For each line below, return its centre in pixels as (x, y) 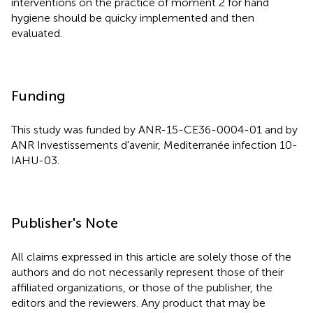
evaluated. (37, 33)
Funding (38, 95)
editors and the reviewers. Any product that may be (138, 303)
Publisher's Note (65, 223)
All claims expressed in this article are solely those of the (151, 256)
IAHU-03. (35, 160)
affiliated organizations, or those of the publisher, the (142, 287)
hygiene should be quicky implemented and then (133, 17)
